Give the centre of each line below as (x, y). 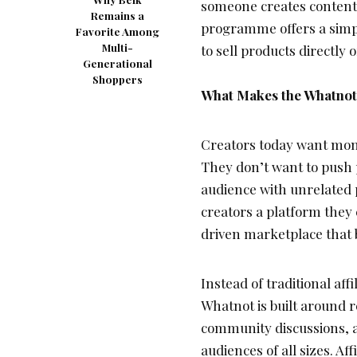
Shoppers (117, 80)
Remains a (117, 16)
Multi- (117, 48)
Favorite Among (117, 32)
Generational (117, 64)
